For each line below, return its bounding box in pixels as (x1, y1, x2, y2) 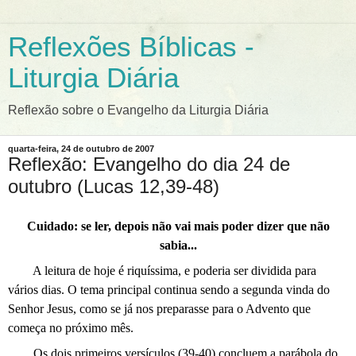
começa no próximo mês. (8, 320, 133, 335)
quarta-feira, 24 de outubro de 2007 (8, 144, 154, 153)
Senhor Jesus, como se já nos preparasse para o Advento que (8, 301, 311, 315)
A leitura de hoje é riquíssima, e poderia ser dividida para (33, 263, 316, 277)
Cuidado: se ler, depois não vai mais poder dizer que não (26, 219, 330, 233)
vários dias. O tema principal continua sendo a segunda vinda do (8, 282, 330, 296)
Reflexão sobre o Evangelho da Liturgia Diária (8, 103, 269, 117)
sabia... (159, 238, 197, 252)
